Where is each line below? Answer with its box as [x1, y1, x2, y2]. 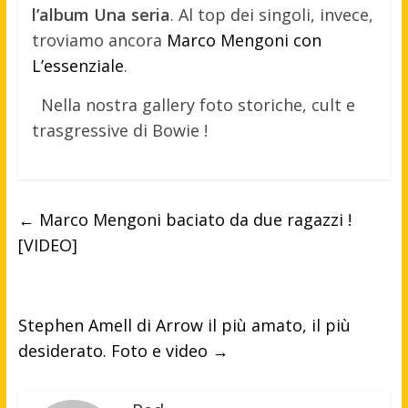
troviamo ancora [31, 29, 167, 52]
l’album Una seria [31, 4, 170, 26]
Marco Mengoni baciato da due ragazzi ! [34, 209, 352, 231]
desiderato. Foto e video [17, 340, 212, 362]
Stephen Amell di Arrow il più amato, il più [17, 314, 351, 337]
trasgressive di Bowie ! [31, 119, 208, 142]
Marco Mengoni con [166, 29, 321, 52]
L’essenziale [31, 55, 124, 77]
